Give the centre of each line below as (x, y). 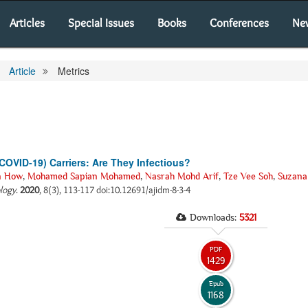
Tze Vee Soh (248, 176)
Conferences (239, 23)
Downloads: (214, 217)
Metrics (72, 71)
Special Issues (101, 23)
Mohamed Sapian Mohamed (84, 176)
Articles (27, 23)
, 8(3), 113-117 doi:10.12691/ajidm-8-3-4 (115, 190)
